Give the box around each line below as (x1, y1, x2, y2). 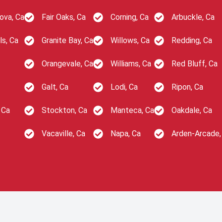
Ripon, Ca (171, 82, 203, 92)
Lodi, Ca (111, 82, 138, 92)
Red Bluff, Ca (171, 59, 218, 68)
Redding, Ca (171, 36, 212, 45)
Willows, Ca (111, 36, 150, 45)
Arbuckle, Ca (171, 12, 215, 22)
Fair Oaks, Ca (42, 12, 86, 22)
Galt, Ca (42, 82, 68, 92)
